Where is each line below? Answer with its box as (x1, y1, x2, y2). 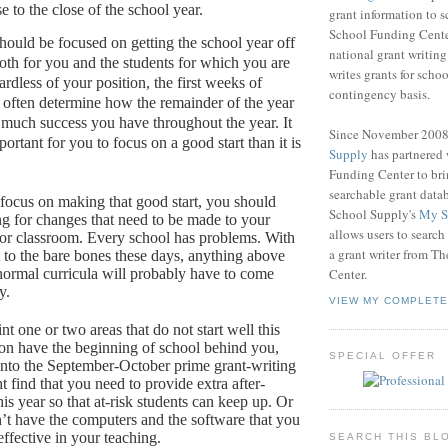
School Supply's (329, 204, 419, 223)
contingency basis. (329, 84, 430, 103)
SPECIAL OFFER (329, 350, 437, 362)
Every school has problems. (87, 228, 261, 246)
